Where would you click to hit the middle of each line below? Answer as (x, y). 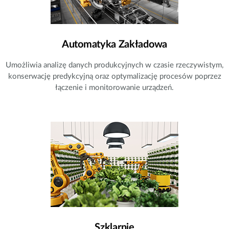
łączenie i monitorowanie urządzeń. (114, 88)
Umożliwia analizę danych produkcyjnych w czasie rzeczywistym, (114, 65)
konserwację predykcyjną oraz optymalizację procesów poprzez (114, 77)
